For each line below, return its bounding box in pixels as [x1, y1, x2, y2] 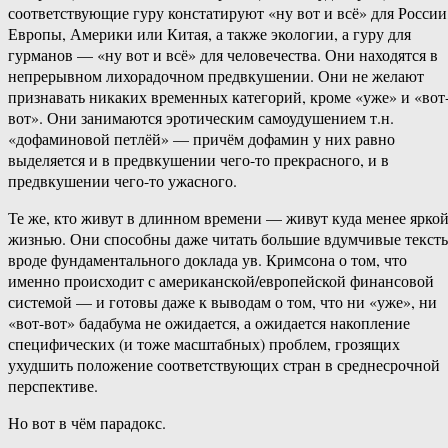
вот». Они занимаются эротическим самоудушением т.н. [8, 107, 394, 129]
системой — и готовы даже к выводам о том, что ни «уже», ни [8, 291, 437, 313]
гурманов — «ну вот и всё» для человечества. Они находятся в [8, 44, 438, 66]
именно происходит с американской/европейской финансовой [8, 270, 434, 292]
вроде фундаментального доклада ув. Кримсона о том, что [8, 249, 407, 271]
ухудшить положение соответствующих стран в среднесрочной [8, 354, 440, 376]
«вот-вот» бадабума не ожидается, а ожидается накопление [8, 312, 410, 334]
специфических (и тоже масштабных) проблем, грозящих [8, 333, 400, 355]
